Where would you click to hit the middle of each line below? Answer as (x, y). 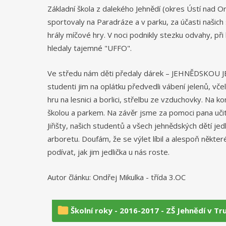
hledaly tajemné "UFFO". (90, 48)
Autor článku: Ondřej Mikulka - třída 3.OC (117, 177)
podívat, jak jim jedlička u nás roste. (108, 152)
